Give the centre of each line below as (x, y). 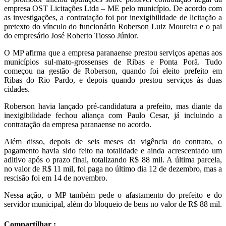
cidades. (17, 89)
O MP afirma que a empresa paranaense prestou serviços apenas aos (113, 53)
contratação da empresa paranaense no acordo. (78, 125)
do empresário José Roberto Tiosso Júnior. (71, 36)
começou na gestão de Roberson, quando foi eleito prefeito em (113, 71)
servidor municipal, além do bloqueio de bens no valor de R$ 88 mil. (113, 204)
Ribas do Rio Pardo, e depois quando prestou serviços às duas (113, 80)
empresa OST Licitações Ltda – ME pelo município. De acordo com (113, 9)
